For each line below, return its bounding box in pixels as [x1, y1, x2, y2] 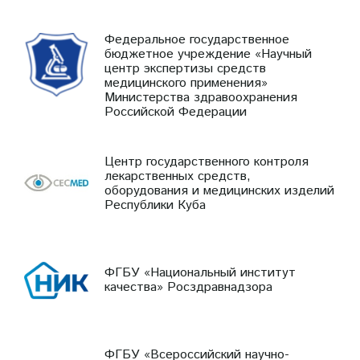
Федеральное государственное [104, 30, 289, 49]
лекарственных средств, [104, 166, 251, 186]
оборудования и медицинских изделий [104, 181, 334, 200]
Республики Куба [104, 195, 206, 215]
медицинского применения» [104, 73, 268, 92]
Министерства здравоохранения [104, 88, 297, 107]
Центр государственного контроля [104, 152, 309, 171]
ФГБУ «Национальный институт [104, 263, 296, 282]
